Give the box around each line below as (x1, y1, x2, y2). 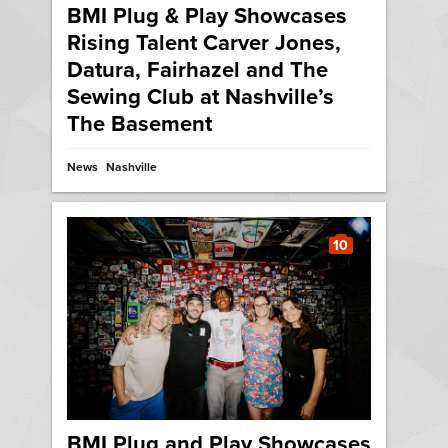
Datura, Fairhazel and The (67, 57, 329, 84)
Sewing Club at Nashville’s (67, 84, 335, 111)
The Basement (67, 111, 213, 138)
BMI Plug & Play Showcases (67, 3, 348, 30)
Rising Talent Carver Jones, (67, 30, 342, 57)
